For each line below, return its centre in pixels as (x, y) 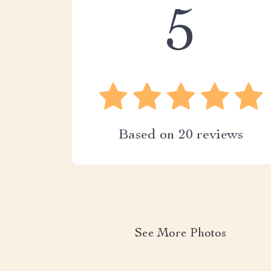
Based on (148, 135)
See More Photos (181, 234)
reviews (218, 135)
